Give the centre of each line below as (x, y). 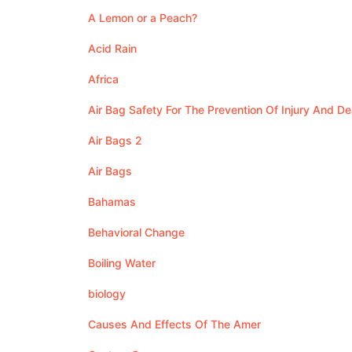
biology (107, 293)
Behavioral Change (136, 232)
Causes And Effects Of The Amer (174, 324)
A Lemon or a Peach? (143, 18)
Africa (103, 79)
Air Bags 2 (115, 140)
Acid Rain (112, 48)
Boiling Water (122, 263)
